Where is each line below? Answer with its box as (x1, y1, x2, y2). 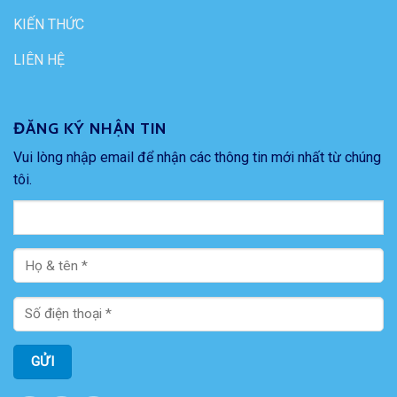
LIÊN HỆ (13, 51, 65, 68)
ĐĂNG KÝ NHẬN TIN (13, 118, 167, 138)
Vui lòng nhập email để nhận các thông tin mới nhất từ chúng (13, 148, 381, 166)
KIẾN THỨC (13, 15, 84, 33)
